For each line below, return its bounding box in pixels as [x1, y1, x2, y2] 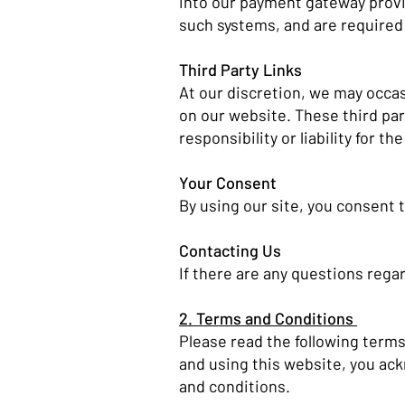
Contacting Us [179, 240, 285, 260]
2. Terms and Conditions [179, 308, 357, 328]
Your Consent [179, 173, 280, 193]
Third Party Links [179, 60, 306, 80]
